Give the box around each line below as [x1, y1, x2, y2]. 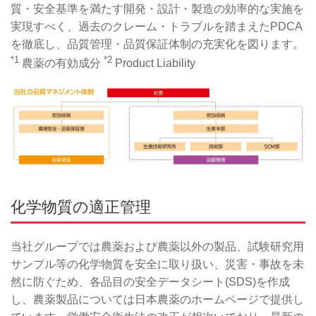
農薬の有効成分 [19, 56, 104, 69]
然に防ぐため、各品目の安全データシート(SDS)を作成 [11, 275, 290, 288]
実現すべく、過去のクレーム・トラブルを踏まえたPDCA [11, 20, 303, 32]
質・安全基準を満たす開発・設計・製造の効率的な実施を [11, 2, 304, 15]
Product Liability [112, 56, 195, 69]
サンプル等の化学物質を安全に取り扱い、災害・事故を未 [11, 257, 304, 270]
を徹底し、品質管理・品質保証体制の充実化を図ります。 [11, 37, 304, 50]
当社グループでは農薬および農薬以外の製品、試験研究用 [11, 240, 304, 253]
